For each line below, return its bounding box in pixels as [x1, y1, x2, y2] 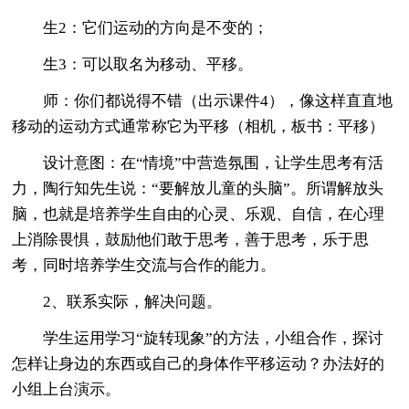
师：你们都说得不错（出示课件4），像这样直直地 [12, 91, 393, 110]
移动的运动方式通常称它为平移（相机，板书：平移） [12, 117, 385, 135]
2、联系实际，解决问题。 [12, 292, 223, 310]
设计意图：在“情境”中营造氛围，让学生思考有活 [12, 153, 384, 172]
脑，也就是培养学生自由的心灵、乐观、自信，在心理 [12, 204, 385, 223]
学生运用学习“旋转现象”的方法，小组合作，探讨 [12, 329, 384, 347]
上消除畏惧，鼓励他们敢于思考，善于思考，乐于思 [12, 230, 370, 248]
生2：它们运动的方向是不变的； [12, 18, 269, 37]
